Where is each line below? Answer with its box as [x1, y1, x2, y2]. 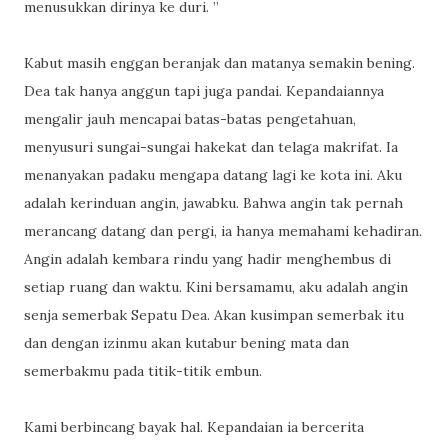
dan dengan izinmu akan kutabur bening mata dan [24, 334, 349, 352]
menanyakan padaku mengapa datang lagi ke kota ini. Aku [24, 166, 402, 184]
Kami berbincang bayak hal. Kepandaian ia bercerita [24, 418, 364, 436]
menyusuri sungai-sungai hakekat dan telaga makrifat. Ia [24, 138, 398, 156]
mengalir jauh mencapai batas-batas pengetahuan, [24, 110, 356, 128]
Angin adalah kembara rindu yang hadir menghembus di [24, 250, 391, 268]
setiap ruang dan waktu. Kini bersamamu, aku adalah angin [24, 278, 408, 296]
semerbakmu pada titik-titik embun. [24, 362, 262, 380]
